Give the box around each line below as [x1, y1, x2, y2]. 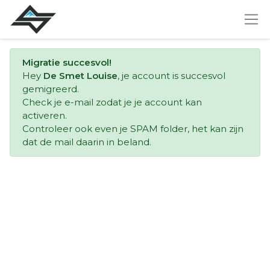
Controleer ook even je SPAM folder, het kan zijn [22, 123, 243, 134]
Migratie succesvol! [22, 57, 111, 68]
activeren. [22, 110, 67, 121]
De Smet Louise [43, 70, 118, 81]
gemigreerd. [22, 83, 79, 95]
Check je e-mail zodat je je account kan [22, 96, 202, 108]
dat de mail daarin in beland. [22, 136, 151, 148]
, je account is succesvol [118, 70, 225, 81]
